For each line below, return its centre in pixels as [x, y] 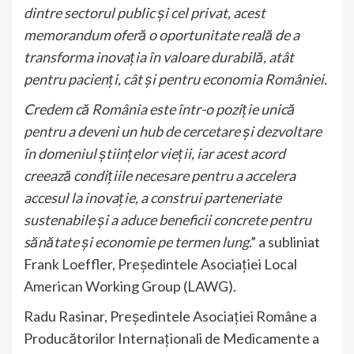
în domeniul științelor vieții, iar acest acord [154, 153]
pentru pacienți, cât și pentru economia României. [175, 79]
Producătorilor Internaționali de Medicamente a [171, 338]
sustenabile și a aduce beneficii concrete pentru [168, 219]
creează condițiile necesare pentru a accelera [160, 175]
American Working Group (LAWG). [130, 286]
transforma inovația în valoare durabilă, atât [159, 56]
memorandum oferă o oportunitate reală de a [162, 34]
